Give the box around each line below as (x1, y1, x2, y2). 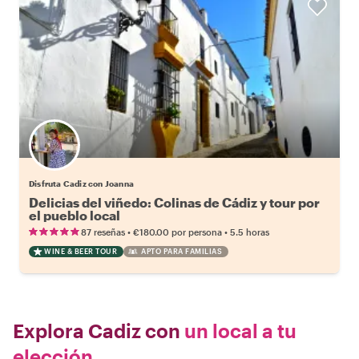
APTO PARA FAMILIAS (141, 246, 222, 256)
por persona (171, 226, 222, 237)
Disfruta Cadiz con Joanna (29, 178, 134, 188)
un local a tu (180, 318, 296, 342)
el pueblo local (29, 207, 120, 223)
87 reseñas (81, 226, 125, 237)
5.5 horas (230, 226, 269, 237)
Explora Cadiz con (13, 318, 180, 342)
